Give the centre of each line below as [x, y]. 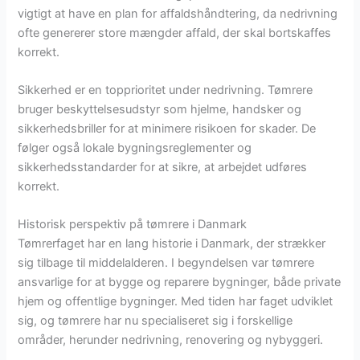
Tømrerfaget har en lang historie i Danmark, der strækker [172, 244]
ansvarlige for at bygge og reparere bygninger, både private [180, 282]
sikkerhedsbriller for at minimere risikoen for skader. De [167, 129]
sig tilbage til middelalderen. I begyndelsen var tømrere [166, 263]
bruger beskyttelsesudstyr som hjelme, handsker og [160, 110]
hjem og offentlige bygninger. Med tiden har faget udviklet [176, 302]
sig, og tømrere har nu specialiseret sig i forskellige [155, 321]
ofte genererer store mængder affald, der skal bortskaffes [175, 33]
